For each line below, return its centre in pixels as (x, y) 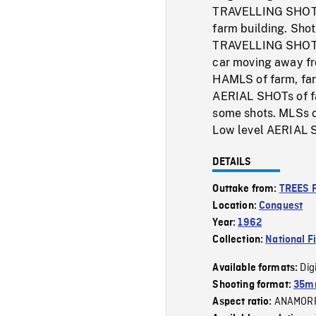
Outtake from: (246, 189)
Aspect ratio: (243, 302)
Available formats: (256, 268)
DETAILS (232, 162)
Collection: (239, 239)
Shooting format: (253, 285)
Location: (236, 206)
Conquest (281, 206)
